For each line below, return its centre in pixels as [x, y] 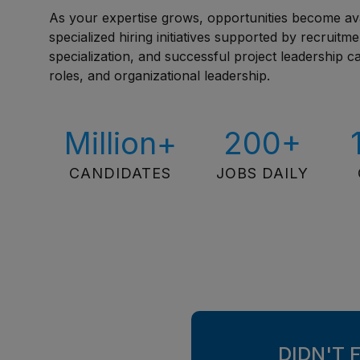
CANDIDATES [121, 173]
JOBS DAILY [263, 173]
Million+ [120, 143]
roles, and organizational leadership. [160, 76]
